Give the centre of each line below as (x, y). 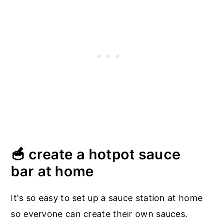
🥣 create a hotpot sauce (96, 155)
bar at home (52, 171)
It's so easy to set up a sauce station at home (107, 198)
